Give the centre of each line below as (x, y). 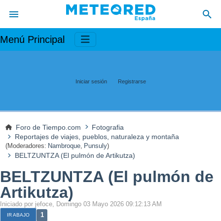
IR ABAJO (18, 215)
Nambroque (64, 146)
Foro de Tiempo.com (49, 127)
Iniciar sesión (91, 81)
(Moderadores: (26, 146)
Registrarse (132, 81)
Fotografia (108, 127)
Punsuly (96, 146)
